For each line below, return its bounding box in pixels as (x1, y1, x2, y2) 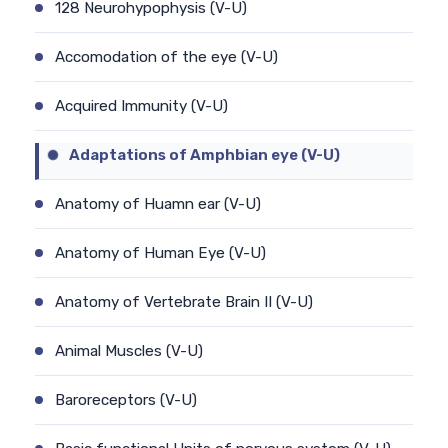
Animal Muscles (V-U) (55, 341, 203, 360)
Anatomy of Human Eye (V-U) (55, 243, 266, 262)
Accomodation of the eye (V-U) (55, 47, 278, 66)
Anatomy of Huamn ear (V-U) (55, 194, 261, 213)
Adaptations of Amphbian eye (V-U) (69, 145, 340, 164)
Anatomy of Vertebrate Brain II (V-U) (55, 292, 313, 311)
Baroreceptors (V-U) (55, 390, 197, 409)
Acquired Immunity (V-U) (55, 96, 228, 115)
